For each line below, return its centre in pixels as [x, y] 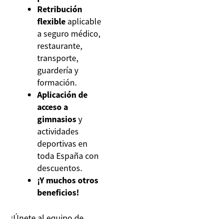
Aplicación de [63, 94]
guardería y [58, 70]
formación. [57, 82]
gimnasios [58, 119]
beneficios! [58, 192]
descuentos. [60, 168]
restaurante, [60, 45]
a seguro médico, [69, 33]
